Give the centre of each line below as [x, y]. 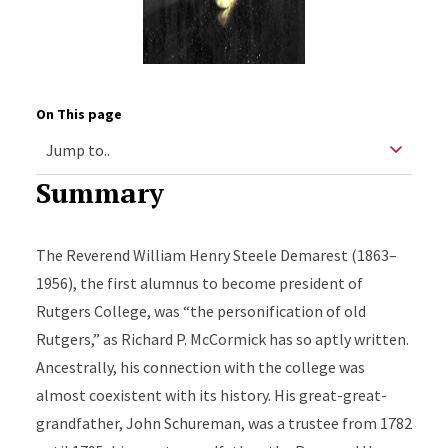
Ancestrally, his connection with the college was [200, 367]
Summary [99, 193]
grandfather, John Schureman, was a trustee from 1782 [223, 423]
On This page [78, 114]
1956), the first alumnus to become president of [199, 283]
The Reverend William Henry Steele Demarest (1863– [216, 255]
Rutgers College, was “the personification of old [200, 311]
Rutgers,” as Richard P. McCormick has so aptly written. [222, 339]
